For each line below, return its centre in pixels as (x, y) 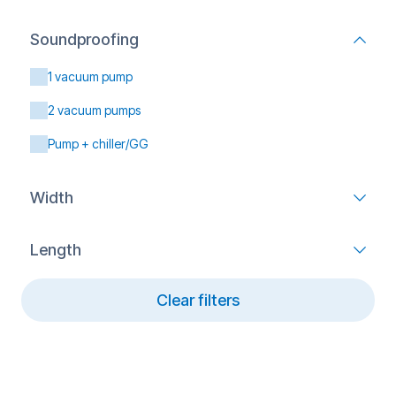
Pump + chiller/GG (98, 144)
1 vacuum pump (90, 76)
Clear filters (198, 300)
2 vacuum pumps (94, 110)
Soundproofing (84, 39)
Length (56, 250)
